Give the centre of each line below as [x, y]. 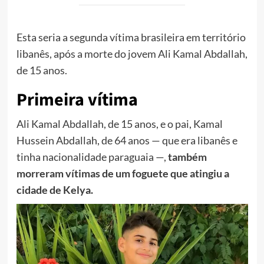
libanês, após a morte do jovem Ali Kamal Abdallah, [132, 53]
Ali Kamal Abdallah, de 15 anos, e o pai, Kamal [119, 123]
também [186, 156]
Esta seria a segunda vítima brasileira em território [131, 37]
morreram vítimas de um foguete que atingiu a [123, 173]
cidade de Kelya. [55, 189]
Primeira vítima [77, 100]
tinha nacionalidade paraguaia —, [91, 156]
